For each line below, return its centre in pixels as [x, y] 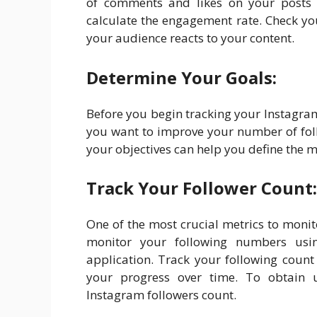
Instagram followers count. [161, 295]
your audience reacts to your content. [190, 38]
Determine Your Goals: [181, 77]
